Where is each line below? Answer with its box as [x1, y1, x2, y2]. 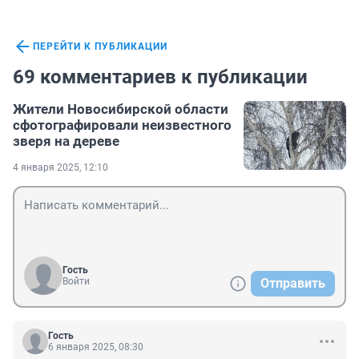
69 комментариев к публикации [13, 66, 308, 89]
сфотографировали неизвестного [13, 117, 232, 134]
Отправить [260, 276, 325, 292]
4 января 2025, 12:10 [13, 162, 108, 174]
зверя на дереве [13, 133, 119, 150]
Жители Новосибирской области [13, 101, 228, 118]
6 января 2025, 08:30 [48, 341, 143, 353]
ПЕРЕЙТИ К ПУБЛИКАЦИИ [33, 41, 167, 53]
